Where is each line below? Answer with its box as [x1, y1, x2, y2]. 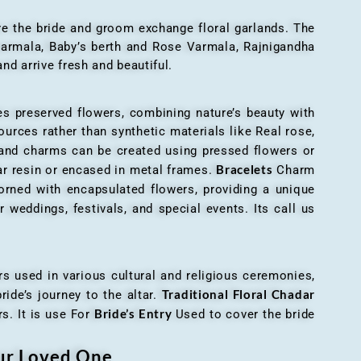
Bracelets [216, 161, 273, 176]
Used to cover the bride [175, 306, 315, 322]
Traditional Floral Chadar [161, 286, 315, 301]
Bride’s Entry [93, 305, 176, 321]
